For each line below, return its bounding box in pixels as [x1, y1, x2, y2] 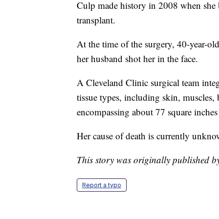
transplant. [77, 13, 115, 26]
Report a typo [82, 181, 121, 189]
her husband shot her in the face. [77, 52, 198, 65]
